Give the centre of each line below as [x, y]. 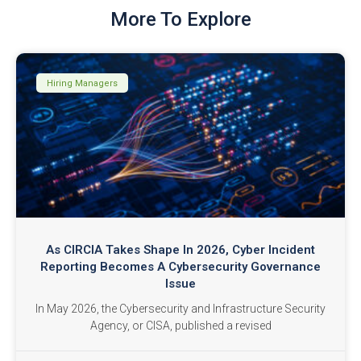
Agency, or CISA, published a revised [180, 326]
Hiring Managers [83, 83]
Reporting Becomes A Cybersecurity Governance [180, 267]
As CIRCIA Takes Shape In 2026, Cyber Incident [180, 250]
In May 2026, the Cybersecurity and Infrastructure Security [180, 309]
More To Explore [180, 20]
